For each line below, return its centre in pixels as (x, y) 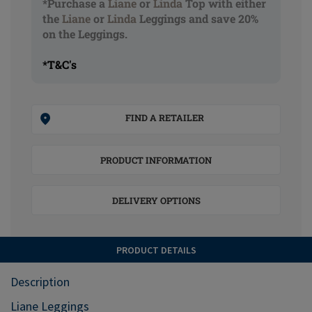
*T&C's (60, 64)
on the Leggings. (85, 34)
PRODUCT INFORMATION (156, 160)
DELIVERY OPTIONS (156, 201)
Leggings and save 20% (197, 18)
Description (40, 282)
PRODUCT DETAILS (156, 250)
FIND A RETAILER (165, 118)
